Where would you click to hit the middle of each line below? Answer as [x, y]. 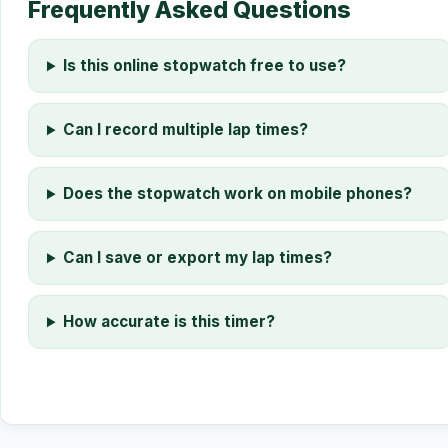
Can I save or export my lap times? [198, 258]
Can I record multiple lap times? [186, 130]
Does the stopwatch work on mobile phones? [238, 194]
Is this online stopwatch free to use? [205, 66]
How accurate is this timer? [169, 322]
